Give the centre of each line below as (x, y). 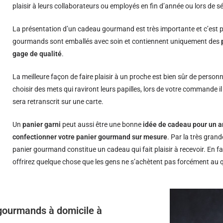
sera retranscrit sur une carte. (58, 102)
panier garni (42, 124)
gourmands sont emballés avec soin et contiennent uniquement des (117, 41)
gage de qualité (37, 54)
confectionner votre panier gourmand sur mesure (90, 137)
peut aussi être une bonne (102, 124)
